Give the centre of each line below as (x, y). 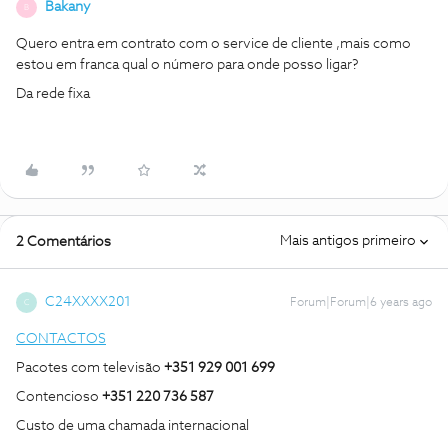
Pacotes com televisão (90, 368)
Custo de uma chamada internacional (132, 426)
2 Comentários (63, 242)
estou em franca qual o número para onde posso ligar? (189, 65)
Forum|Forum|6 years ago (361, 303)
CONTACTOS (61, 339)
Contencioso (59, 397)
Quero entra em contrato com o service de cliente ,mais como (213, 44)
